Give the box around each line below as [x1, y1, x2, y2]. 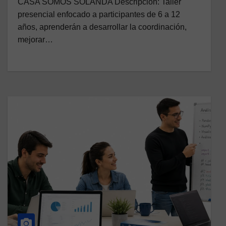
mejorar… [18, 35, 53, 44]
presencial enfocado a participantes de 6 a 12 [18, 10, 180, 19]
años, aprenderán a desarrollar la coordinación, [18, 23, 187, 32]
